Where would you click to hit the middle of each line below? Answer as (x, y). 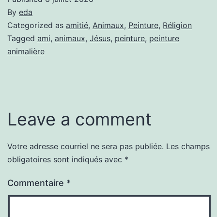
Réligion (177, 25)
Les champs (188, 147)
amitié (77, 25)
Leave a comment (79, 119)
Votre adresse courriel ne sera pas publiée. (85, 147)
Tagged (22, 39)
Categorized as (37, 25)
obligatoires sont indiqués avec (66, 160)
